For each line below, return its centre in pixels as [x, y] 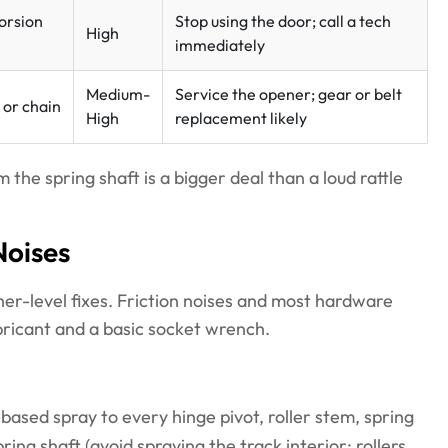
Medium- [118, 95]
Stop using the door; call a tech [283, 22]
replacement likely [241, 119]
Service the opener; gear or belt [288, 95]
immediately [220, 46]
